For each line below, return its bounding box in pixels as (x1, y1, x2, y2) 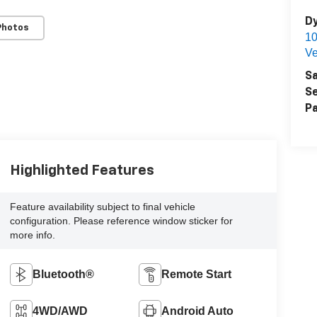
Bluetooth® (32, 268, 94, 281)
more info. (9, 229, 55, 241)
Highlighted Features (9, 163, 154, 178)
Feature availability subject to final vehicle (9, 201, 195, 213)
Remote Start (161, 268, 232, 281)
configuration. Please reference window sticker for (9, 215, 233, 227)
